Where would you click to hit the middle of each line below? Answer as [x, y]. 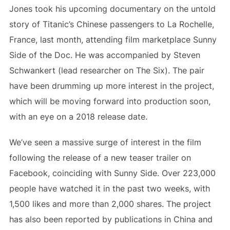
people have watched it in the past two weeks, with [109, 188]
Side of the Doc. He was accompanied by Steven [104, 55]
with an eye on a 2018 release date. [78, 117]
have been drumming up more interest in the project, [111, 86]
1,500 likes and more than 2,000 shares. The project [110, 204]
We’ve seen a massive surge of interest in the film [105, 142]
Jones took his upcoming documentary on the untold [112, 9]
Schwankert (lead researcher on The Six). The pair [107, 70]
